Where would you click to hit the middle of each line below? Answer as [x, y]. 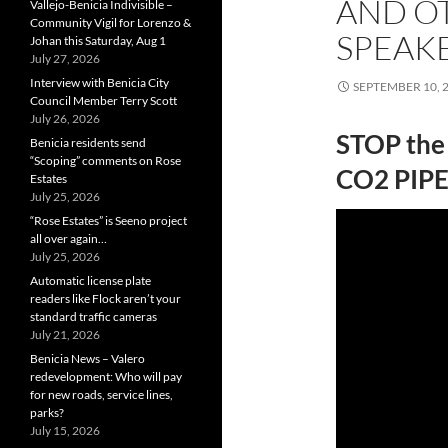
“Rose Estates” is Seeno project [108, 220]
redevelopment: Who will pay [106, 376]
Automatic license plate [90, 280]
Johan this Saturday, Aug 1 [98, 40]
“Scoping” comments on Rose [105, 160]
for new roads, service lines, [101, 394]
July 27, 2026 [65, 58]
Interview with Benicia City [99, 82]
